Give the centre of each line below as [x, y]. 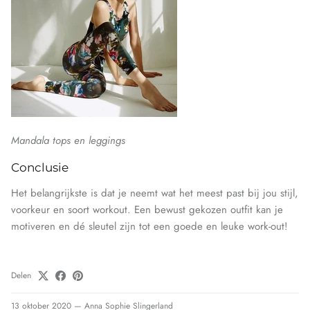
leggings [107, 141]
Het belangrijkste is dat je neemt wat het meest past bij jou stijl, [155, 193]
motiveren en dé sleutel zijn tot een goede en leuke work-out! [149, 227]
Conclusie [40, 167]
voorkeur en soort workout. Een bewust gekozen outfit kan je [147, 210]
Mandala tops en [50, 141]
